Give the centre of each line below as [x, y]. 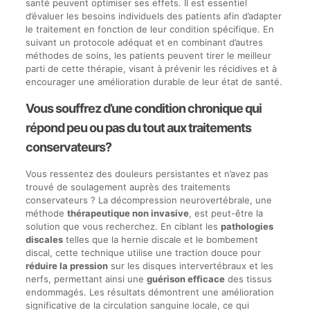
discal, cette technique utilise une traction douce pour [143, 253]
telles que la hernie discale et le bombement [160, 239]
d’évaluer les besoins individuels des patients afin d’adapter [153, 16]
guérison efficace [185, 279]
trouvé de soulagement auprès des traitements [128, 187]
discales [44, 239]
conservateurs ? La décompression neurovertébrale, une [148, 200]
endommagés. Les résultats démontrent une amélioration [149, 292]
